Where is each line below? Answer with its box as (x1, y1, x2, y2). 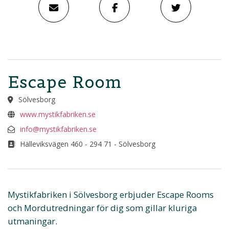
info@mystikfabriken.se (19, 124, 97, 134)
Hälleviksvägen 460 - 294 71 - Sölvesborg (17, 139, 155, 149)
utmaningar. (8, 215, 57, 227)
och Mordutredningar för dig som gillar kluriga (8, 202, 197, 214)
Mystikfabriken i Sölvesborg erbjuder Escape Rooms (8, 189, 214, 201)
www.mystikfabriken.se (19, 109, 96, 119)
